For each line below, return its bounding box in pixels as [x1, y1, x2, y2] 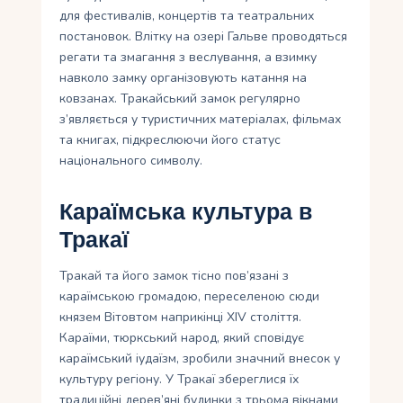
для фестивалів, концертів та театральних [59, 7, 315, 25]
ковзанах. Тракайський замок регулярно [59, 90, 301, 108]
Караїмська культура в [59, 199, 313, 226]
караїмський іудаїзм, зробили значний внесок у [59, 350, 341, 368]
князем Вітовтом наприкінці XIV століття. [59, 309, 302, 327]
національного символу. [59, 152, 203, 170]
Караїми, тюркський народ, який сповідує [59, 329, 305, 347]
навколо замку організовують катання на [59, 69, 308, 87]
